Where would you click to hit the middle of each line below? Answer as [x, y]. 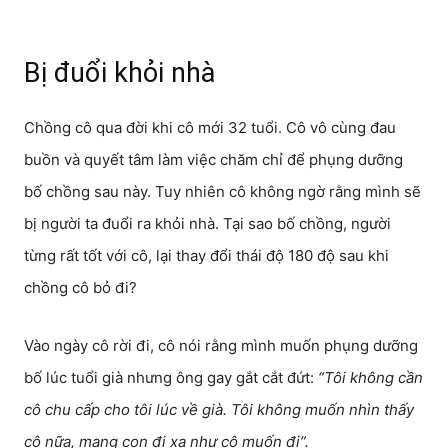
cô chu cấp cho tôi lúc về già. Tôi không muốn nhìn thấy [219, 409]
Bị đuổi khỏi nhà [119, 73]
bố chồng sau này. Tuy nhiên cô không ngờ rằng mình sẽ [222, 191]
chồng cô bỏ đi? [80, 287]
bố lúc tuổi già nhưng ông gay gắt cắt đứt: [171, 377]
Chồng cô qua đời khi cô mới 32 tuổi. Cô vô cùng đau [210, 127]
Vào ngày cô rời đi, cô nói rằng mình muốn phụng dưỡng [221, 345]
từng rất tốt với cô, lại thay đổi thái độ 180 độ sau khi [206, 255]
